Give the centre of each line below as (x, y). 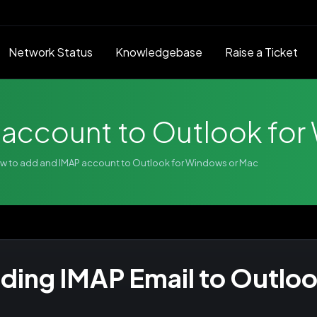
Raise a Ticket (261, 52)
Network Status (51, 52)
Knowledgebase (159, 52)
